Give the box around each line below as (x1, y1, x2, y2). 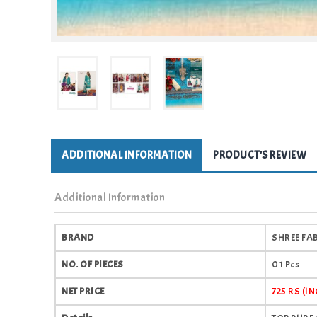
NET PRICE (62, 285, 105, 298)
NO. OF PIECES (62, 258, 124, 271)
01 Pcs (272, 258, 299, 271)
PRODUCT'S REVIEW (213, 149, 306, 163)
